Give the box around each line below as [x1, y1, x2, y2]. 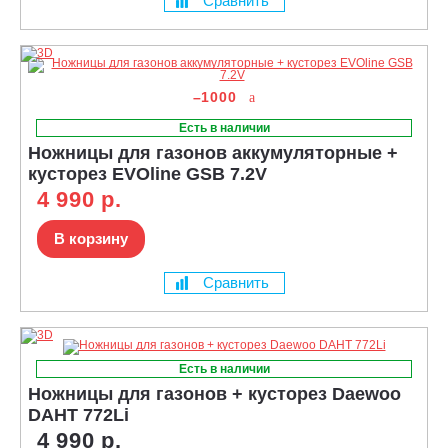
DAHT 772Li [28, 404, 129, 425]
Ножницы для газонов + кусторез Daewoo [28, 383, 401, 404]
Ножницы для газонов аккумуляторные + [28, 142, 398, 163]
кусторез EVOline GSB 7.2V [28, 163, 267, 184]
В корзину [54, 229, 128, 247]
